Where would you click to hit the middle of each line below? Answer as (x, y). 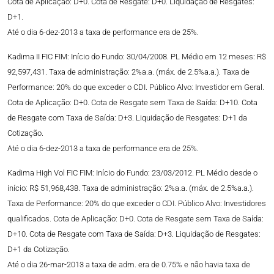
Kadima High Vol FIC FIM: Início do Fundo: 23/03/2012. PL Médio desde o (132, 173)
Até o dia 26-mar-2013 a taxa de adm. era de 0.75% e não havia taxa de (129, 265)
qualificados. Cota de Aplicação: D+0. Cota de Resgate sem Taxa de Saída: (135, 219)
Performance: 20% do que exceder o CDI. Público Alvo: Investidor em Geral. (136, 87)
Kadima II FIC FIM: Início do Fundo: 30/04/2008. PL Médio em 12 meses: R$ (137, 57)
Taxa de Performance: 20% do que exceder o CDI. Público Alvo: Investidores (137, 204)
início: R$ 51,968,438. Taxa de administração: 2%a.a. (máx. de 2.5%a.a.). (131, 188)
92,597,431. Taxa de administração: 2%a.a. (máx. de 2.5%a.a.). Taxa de (128, 72)
